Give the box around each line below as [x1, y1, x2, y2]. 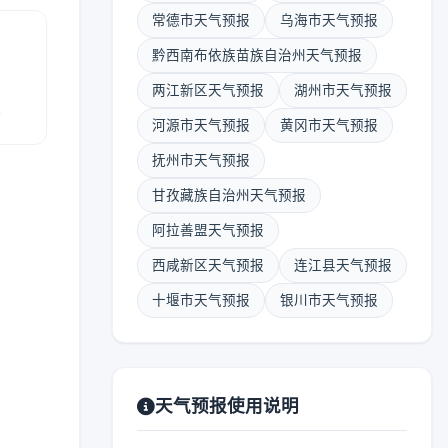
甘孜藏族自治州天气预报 [152, 187, 306, 203]
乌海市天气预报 [280, 12, 378, 28]
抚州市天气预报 [152, 152, 250, 168]
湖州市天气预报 [294, 82, 392, 98]
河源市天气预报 [152, 117, 250, 133]
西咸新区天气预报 [152, 257, 264, 273]
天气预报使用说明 [155, 395, 299, 416]
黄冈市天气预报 [280, 117, 378, 133]
